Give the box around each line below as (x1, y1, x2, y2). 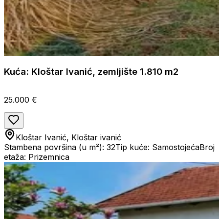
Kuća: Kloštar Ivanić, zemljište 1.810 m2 (4, 66, 178, 77)
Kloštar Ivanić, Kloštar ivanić (16, 132, 121, 142)
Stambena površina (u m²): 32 (4, 142, 115, 152)
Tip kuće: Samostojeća (115, 142, 199, 152)
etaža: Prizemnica (4, 152, 69, 162)
